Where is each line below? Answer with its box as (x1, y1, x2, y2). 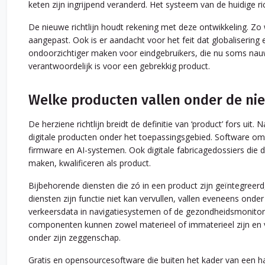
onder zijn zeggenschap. (28, 232, 121, 244)
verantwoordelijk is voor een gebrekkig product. (28, 60, 210, 72)
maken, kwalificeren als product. (28, 157, 151, 169)
